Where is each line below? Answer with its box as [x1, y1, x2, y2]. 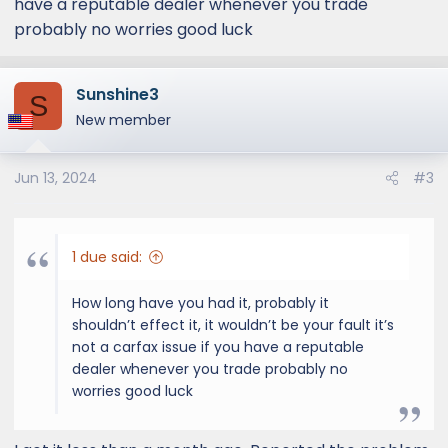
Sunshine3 [76, 83, 159, 106]
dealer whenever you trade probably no [72, 359, 348, 379]
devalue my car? [72, 21, 190, 41]
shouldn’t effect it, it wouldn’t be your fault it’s [72, 315, 394, 335]
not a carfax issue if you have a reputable [72, 337, 364, 357]
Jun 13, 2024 [14, 168, 97, 188]
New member [76, 110, 171, 130]
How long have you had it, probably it [72, 293, 329, 313]
